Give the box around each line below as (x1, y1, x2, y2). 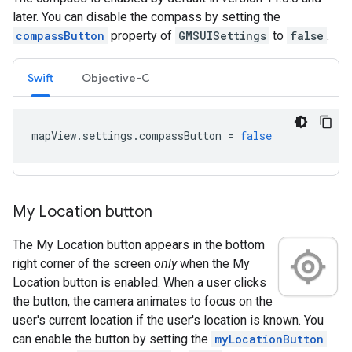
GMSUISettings (178, 28, 266, 43)
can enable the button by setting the (13, 332, 211, 346)
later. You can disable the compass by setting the (13, 9, 280, 24)
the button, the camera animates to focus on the (13, 294, 273, 309)
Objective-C (82, 71, 150, 85)
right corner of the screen (13, 256, 154, 271)
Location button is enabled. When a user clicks (13, 275, 266, 290)
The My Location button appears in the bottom (13, 237, 265, 252)
